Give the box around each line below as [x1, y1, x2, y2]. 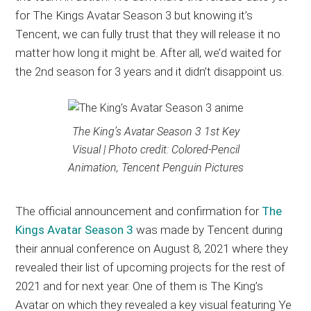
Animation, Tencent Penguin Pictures [67, 161, 244, 175]
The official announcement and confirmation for [15, 203, 262, 218]
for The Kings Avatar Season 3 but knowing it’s [15, 8, 253, 23]
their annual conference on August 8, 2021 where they [15, 241, 289, 255]
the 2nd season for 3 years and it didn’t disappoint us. [15, 65, 285, 79]
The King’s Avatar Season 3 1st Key [72, 125, 239, 139]
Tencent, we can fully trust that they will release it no [15, 27, 281, 42]
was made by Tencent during [133, 222, 283, 237]
